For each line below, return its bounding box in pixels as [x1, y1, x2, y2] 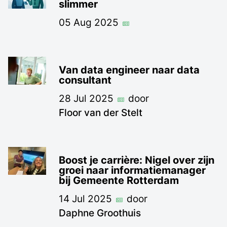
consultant [59, 74, 111, 87]
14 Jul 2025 [59, 193, 112, 205]
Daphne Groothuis [59, 207, 141, 219]
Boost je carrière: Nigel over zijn [59, 154, 214, 167]
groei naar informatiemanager [59, 164, 206, 177]
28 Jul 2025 [59, 92, 113, 105]
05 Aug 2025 [59, 16, 119, 29]
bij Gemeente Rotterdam [59, 174, 179, 187]
